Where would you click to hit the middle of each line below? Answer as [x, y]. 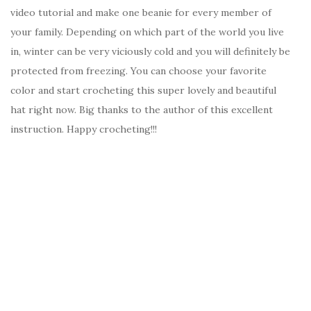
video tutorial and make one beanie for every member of [141, 13]
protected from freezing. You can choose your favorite [138, 71]
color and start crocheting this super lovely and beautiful [143, 91]
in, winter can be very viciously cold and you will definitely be [150, 52]
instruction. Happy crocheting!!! [84, 129]
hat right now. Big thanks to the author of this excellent [142, 110]
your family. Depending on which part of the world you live [147, 32]
